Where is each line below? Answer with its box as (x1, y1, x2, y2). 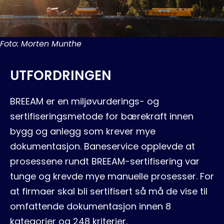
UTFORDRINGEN (10, 66, 111, 84)
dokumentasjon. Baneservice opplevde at (10, 139, 195, 152)
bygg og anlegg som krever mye (10, 124, 155, 137)
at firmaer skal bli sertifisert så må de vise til (10, 184, 207, 197)
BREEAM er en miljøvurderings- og (10, 94, 159, 107)
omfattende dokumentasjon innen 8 (10, 199, 171, 212)
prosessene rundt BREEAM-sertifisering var (10, 154, 199, 167)
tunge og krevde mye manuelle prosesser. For (10, 169, 214, 182)
